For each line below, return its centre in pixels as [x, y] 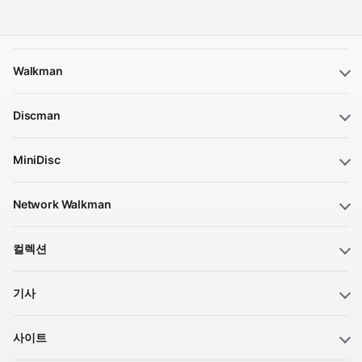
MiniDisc [37, 159]
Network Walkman [62, 204]
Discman [37, 115]
